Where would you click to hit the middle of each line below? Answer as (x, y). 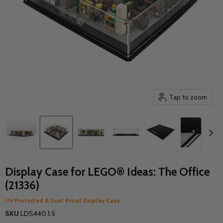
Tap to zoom (188, 97)
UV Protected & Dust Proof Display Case (62, 200)
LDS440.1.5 (38, 214)
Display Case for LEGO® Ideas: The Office (107, 172)
